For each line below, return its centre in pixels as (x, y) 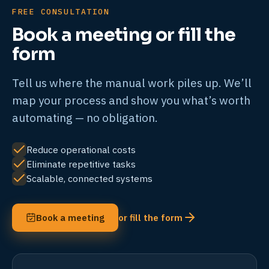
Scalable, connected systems (89, 178)
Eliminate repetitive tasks (81, 164)
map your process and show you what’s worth (131, 100)
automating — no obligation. (85, 117)
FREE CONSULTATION (61, 11)
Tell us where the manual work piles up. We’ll (132, 83)
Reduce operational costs (81, 149)
